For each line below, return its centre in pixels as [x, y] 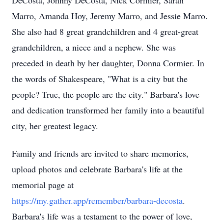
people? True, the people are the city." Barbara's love [106, 94]
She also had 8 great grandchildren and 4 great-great [105, 31]
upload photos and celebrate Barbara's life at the [97, 169]
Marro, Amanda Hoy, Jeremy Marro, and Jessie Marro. [110, 16]
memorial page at [43, 185]
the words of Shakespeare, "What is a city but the [100, 79]
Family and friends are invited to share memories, [100, 153]
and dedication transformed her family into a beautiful [108, 110]
